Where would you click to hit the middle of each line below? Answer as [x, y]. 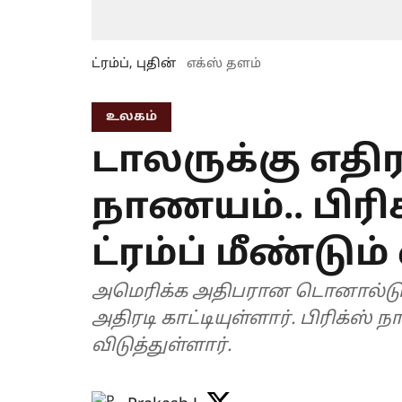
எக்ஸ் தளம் [224, 65]
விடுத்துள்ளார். [162, 347]
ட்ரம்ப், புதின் [134, 65]
